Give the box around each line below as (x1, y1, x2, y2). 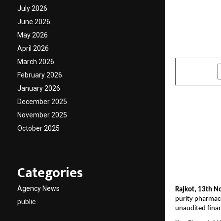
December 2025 (17, 98, 67, 106)
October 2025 (17, 124, 60, 133)
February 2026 (17, 71, 62, 79)
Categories (17, 161, 83, 185)
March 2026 (17, 58, 54, 66)
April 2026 (17, 44, 49, 53)
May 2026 (17, 31, 48, 39)
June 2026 (17, 18, 50, 26)
